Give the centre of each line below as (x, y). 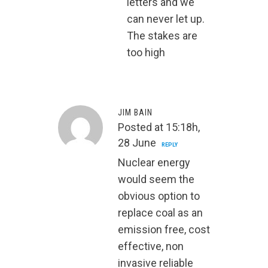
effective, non (151, 246)
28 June (137, 143)
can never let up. (166, 19)
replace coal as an (160, 213)
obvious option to (159, 196)
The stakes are (162, 36)
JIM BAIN (135, 113)
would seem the (156, 179)
